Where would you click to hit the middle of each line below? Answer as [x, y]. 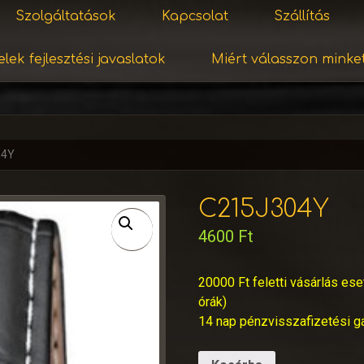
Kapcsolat [195, 16]
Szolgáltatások [65, 16]
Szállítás [301, 16]
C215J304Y [264, 209]
